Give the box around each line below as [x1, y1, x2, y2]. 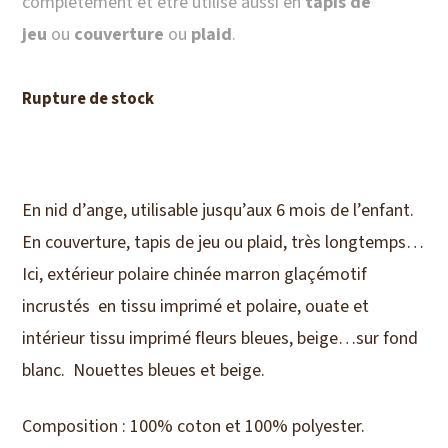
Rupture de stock [22, 87, 155, 112]
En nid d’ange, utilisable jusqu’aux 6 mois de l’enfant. [22, 198, 415, 224]
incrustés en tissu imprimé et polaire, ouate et [22, 294, 370, 320]
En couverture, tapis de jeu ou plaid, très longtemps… [22, 230, 425, 256]
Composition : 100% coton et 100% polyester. [22, 414, 366, 440]
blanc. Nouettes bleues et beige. [22, 358, 266, 384]
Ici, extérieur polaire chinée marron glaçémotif [22, 262, 368, 288]
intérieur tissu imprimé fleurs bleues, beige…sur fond [22, 326, 419, 352]
